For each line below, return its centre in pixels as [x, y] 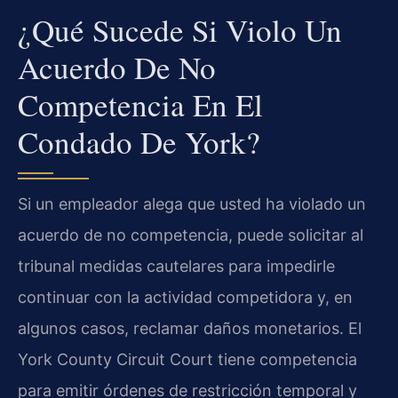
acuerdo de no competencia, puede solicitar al [191, 235]
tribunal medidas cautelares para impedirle [176, 266]
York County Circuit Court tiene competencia [187, 359]
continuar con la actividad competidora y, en [185, 297]
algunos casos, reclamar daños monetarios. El [190, 328]
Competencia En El [140, 104]
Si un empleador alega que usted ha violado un [192, 203]
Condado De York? [139, 141]
